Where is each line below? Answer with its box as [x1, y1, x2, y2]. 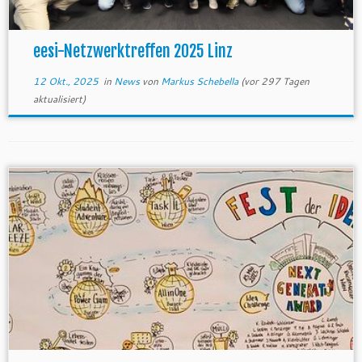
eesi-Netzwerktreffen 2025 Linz [32, 41, 233, 61]
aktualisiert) [32, 92, 86, 106]
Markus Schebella [160, 74, 238, 88]
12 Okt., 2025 [32, 74, 99, 88]
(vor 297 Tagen [238, 74, 309, 88]
